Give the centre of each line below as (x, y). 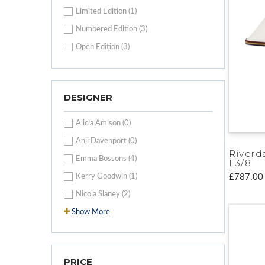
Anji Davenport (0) (106, 141)
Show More (91, 212)
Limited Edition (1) (106, 11)
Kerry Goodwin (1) (106, 176)
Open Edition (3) (103, 47)
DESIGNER (88, 97)
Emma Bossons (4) (106, 159)
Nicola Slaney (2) (103, 194)
